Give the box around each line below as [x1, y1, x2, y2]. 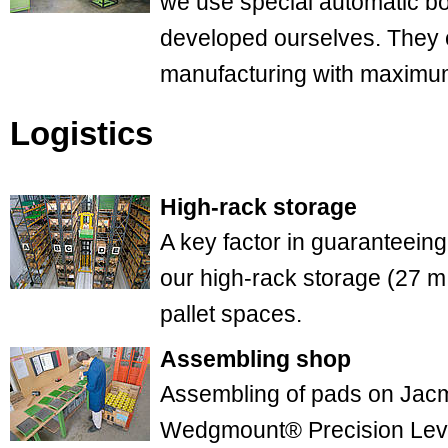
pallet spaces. [160, 301, 302, 327]
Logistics [10, 115, 153, 152]
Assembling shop [160, 346, 351, 372]
